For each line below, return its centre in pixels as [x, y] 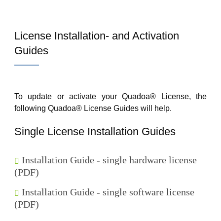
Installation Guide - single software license [108, 192]
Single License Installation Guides [95, 131]
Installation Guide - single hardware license [109, 160]
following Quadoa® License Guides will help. [93, 108]
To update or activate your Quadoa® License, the [110, 96]
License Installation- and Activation [97, 36]
